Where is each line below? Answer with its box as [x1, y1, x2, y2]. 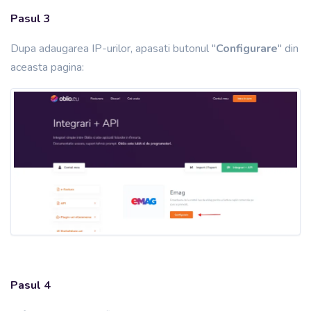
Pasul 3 [10, 11, 51, 27]
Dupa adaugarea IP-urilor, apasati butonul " [10, 41, 216, 57]
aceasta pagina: [10, 60, 84, 76]
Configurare [216, 41, 278, 57]
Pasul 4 [10, 278, 51, 294]
